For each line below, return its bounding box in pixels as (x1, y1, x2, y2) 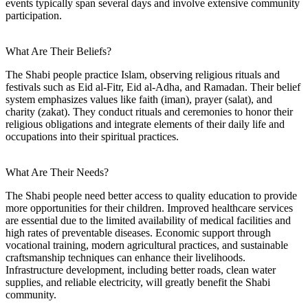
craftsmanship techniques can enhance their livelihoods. (5, 251, 245, 263)
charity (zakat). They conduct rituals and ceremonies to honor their (5, 105, 293, 118)
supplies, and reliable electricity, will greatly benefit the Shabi (5, 276, 270, 288)
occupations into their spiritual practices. (5, 130, 179, 142)
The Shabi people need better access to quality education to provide (5, 189, 297, 201)
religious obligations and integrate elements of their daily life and (5, 118, 285, 130)
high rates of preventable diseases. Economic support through (5, 226, 271, 239)
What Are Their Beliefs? (5, 45, 111, 57)
